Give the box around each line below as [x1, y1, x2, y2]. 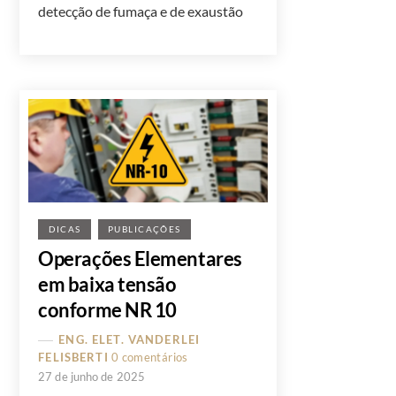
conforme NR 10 [38, 297, 177, 322]
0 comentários [110, 349, 188, 364]
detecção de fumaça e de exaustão [38, 3, 244, 20]
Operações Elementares [38, 246, 242, 270]
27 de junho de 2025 [38, 369, 145, 384]
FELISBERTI [38, 349, 109, 364]
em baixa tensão [38, 271, 177, 296]
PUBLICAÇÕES [107, 224, 181, 234]
